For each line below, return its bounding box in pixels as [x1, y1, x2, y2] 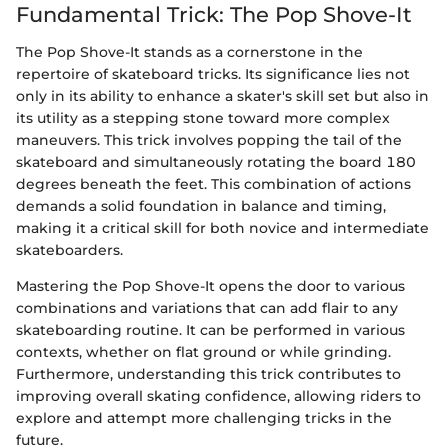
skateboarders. [16, 241, 123, 260]
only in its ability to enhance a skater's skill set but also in [16, 87, 429, 106]
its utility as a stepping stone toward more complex [16, 109, 390, 128]
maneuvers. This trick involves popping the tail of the [16, 131, 402, 150]
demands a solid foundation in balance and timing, [16, 197, 386, 216]
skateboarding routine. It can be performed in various [16, 321, 405, 340]
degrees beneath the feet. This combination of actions [16, 175, 411, 194]
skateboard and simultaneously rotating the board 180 [16, 153, 416, 172]
